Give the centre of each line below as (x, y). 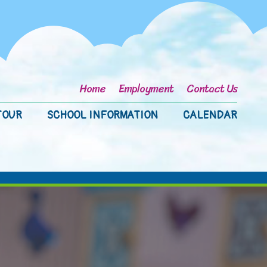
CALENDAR (210, 115)
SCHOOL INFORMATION (102, 115)
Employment (146, 89)
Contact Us (212, 89)
